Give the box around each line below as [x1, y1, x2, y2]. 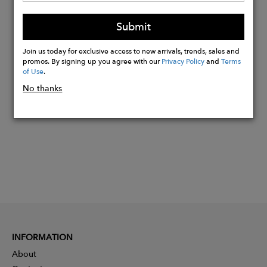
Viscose [45, 7, 85, 21]
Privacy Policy [162, 56, 205, 66]
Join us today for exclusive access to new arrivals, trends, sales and [23, 46, 240, 55]
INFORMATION [12, 231, 73, 243]
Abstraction [45, 21, 102, 36]
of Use [23, 66, 44, 76]
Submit [116, 20, 151, 33]
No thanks [23, 83, 63, 94]
